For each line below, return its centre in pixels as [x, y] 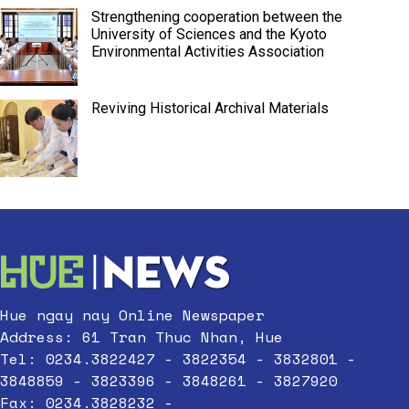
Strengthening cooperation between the [217, 17]
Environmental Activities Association [208, 52]
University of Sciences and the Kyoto [209, 34]
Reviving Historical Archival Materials [210, 108]
